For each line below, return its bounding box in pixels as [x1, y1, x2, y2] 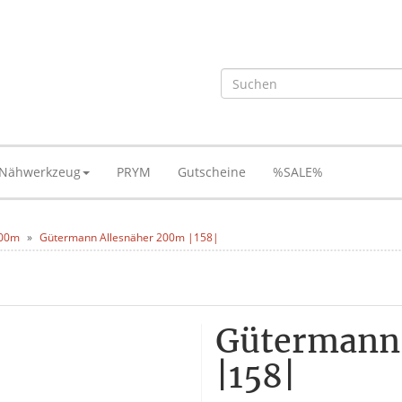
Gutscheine [178, 163, 246, 180]
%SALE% [273, 163, 323, 180]
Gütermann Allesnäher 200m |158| [39, 230, 219, 245]
